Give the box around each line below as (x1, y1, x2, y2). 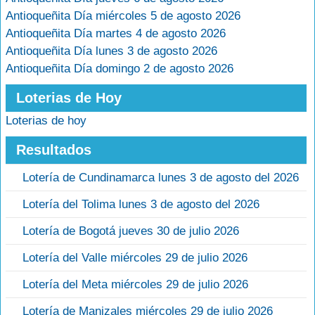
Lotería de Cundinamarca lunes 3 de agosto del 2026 (22, 171, 299, 184)
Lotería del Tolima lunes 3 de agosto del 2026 (22, 198, 259, 211)
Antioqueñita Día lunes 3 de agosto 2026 (6, 44, 217, 58)
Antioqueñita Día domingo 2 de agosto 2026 (6, 62, 233, 75)
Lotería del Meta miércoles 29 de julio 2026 (22, 278, 248, 291)
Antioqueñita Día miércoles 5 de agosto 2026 (6, 9, 240, 22)
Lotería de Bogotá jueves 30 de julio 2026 (22, 224, 239, 238)
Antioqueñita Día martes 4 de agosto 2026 (6, 27, 226, 40)
